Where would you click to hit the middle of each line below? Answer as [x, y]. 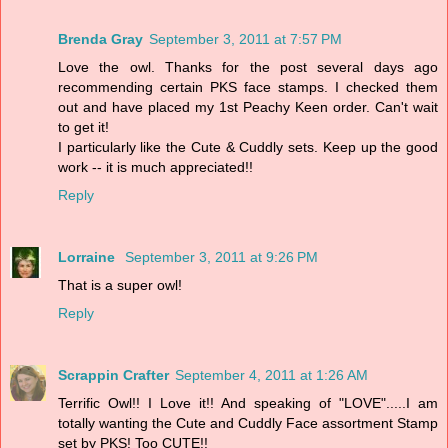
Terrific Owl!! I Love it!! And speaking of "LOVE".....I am [248, 403]
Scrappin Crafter [113, 375]
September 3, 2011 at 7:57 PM [245, 39]
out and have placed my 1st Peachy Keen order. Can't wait [248, 107]
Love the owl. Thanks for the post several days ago [248, 67]
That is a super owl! [120, 285]
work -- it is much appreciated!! [155, 167]
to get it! [83, 127]
